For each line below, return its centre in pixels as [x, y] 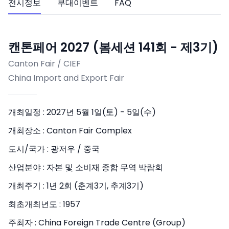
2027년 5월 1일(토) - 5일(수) [101, 112]
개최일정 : [27, 112]
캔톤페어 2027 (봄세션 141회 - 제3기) [113, 47]
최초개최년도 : [36, 204]
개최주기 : [27, 186]
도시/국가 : [29, 149]
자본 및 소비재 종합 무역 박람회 [105, 167]
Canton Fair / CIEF [44, 64]
